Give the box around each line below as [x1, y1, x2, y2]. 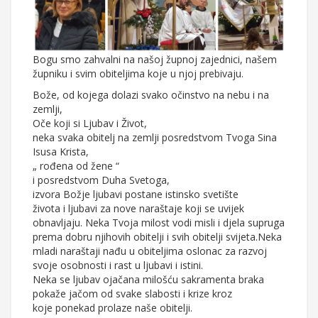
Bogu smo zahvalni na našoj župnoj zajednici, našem [33, 53, 277, 67]
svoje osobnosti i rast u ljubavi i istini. [33, 258, 203, 273]
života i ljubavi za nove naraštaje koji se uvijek [33, 202, 244, 216]
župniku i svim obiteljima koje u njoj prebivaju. [33, 67, 243, 81]
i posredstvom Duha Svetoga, [33, 173, 170, 187]
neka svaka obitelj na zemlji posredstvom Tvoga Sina [33, 131, 277, 145]
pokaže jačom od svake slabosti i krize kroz [33, 287, 232, 301]
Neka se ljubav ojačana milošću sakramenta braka [33, 273, 264, 287]
